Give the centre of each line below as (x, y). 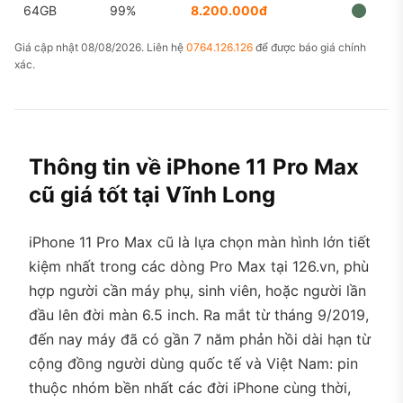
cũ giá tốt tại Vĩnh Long (152, 195)
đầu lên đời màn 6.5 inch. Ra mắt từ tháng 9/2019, (199, 315)
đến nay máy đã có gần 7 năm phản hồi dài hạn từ (200, 339)
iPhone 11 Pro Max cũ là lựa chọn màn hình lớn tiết (200, 242)
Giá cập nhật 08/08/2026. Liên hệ (100, 47)
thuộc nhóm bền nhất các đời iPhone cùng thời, (190, 388)
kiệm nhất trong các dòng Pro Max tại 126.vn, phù (199, 266)
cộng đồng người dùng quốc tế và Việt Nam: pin (193, 363)
